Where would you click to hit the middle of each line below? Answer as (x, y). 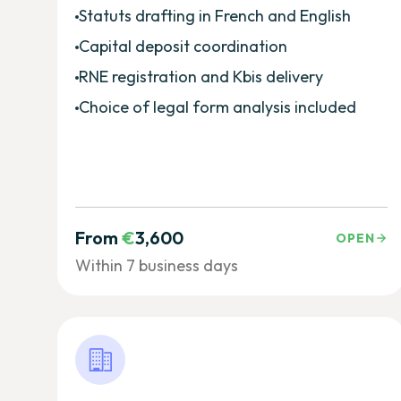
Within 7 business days (157, 265)
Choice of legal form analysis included (218, 107)
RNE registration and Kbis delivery (201, 76)
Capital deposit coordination (183, 46)
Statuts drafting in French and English (215, 15)
